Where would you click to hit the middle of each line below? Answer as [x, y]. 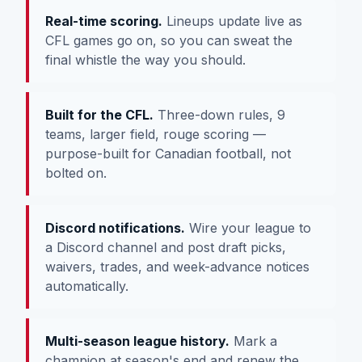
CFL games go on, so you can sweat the [169, 40]
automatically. [87, 286]
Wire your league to [248, 227]
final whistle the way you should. [145, 59]
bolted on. [76, 173]
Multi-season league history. [137, 341]
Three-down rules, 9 [219, 114]
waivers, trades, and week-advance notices [177, 266]
